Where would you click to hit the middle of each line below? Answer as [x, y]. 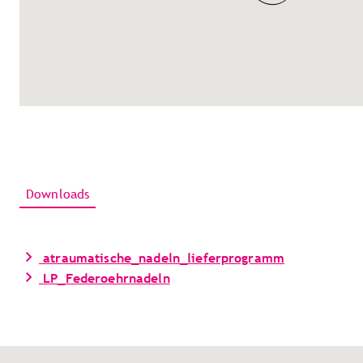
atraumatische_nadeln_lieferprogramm [162, 258]
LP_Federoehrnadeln [105, 278]
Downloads [58, 194]
